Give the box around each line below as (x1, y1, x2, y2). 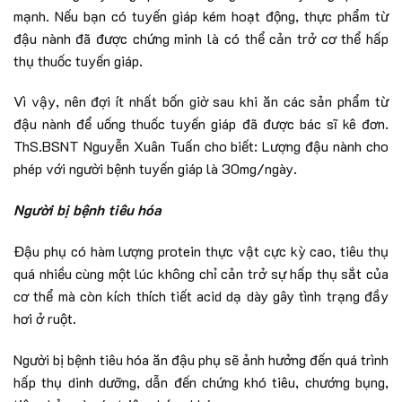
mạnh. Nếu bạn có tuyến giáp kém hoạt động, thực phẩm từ (13, 5, 389, 25)
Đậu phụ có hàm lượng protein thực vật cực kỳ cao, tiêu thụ (13, 240, 389, 260)
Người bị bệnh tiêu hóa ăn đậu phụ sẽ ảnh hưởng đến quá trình (13, 349, 389, 369)
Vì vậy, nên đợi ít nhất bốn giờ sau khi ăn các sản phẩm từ (13, 92, 389, 111)
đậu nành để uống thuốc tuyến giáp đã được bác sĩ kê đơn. (13, 114, 389, 134)
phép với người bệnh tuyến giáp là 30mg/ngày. (13, 159, 297, 179)
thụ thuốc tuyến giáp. (13, 50, 143, 70)
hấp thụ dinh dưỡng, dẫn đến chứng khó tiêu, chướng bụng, (13, 371, 389, 391)
